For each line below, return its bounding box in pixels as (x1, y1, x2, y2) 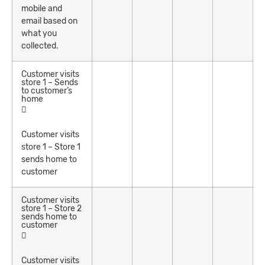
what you (21, 28, 57, 38)
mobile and (21, 3, 62, 14)
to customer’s (21, 85, 72, 96)
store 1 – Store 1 (21, 141, 80, 152)
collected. (21, 40, 59, 51)
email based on (21, 15, 77, 26)
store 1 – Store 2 (21, 203, 82, 214)
